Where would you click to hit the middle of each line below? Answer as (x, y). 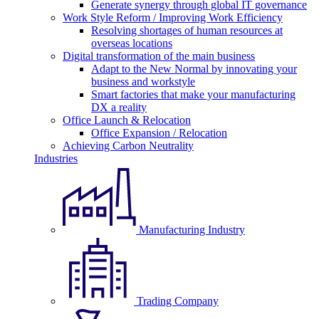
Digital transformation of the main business (159, 56)
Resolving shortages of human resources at (187, 30)
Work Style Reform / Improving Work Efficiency (173, 17)
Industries (56, 158)
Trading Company (178, 301)
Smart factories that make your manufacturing (193, 94)
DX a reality (119, 107)
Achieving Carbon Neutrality (128, 146)
